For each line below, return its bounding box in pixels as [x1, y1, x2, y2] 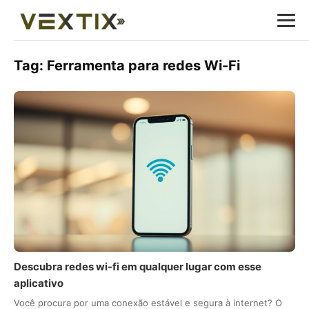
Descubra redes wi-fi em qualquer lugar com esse [14, 260, 261, 274]
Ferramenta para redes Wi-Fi [47, 57, 240, 74]
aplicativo [14, 277, 63, 290]
